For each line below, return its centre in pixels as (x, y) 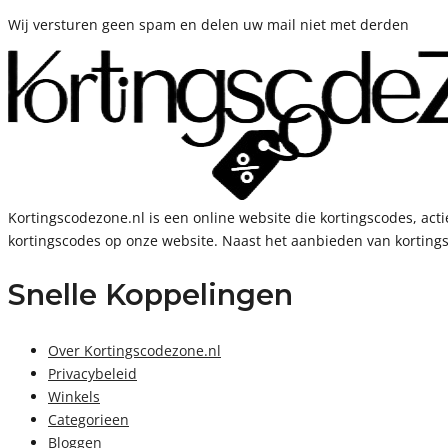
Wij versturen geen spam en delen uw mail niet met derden (208, 24)
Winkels (74, 397)
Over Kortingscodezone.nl (134, 351)
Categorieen (88, 420)
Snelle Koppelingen (150, 295)
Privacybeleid (92, 374)
